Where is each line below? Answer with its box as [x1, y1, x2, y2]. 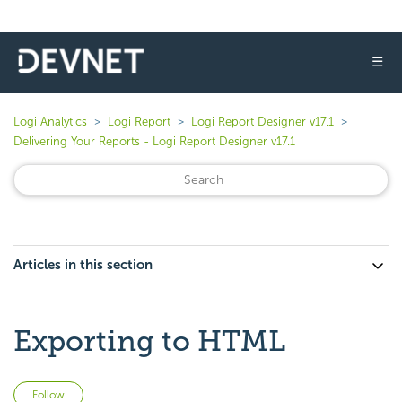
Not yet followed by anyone [83, 383, 251, 400]
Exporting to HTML [13, 324, 285, 358]
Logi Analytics [13, 115, 87, 128]
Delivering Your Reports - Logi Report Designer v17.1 [13, 135, 295, 148]
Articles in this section [13, 257, 153, 273]
